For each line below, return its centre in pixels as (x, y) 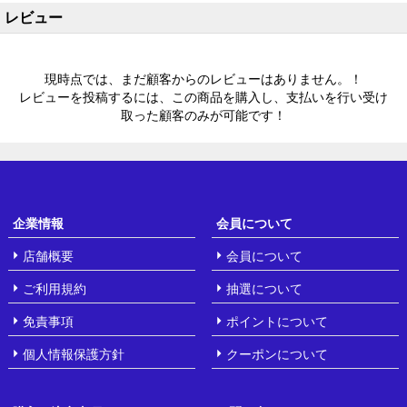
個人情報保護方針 (73, 353)
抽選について (264, 288)
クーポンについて (277, 353)
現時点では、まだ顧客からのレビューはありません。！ (203, 78)
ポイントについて (277, 321)
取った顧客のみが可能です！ (203, 114)
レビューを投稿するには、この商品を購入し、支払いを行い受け (203, 96)
